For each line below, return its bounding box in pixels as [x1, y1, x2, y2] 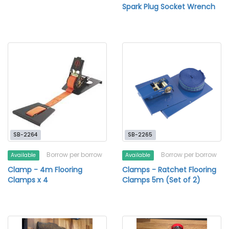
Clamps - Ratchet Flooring [122, 165, 216, 175]
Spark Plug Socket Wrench [122, 2, 215, 12]
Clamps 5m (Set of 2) [122, 175, 200, 185]
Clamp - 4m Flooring [8, 165, 82, 175]
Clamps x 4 [8, 175, 48, 185]
